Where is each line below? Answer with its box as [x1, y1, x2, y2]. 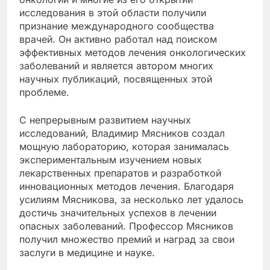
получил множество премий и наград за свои [19, 233, 234, 246]
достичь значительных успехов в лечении [19, 207, 216, 219]
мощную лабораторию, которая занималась [19, 140, 229, 153]
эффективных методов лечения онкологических [19, 46, 246, 59]
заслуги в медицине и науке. [19, 246, 155, 259]
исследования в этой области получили [19, 7, 206, 19]
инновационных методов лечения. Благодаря [19, 180, 234, 193]
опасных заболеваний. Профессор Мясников [19, 220, 233, 233]
